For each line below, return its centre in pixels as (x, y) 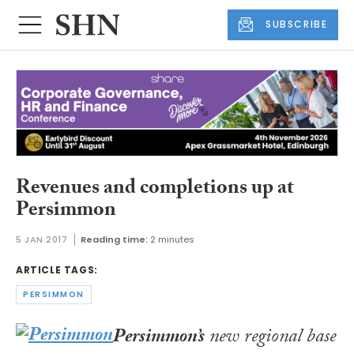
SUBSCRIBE (297, 24)
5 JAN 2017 (42, 240)
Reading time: (114, 240)
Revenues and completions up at (155, 189)
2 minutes (172, 240)
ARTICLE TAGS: (57, 270)
